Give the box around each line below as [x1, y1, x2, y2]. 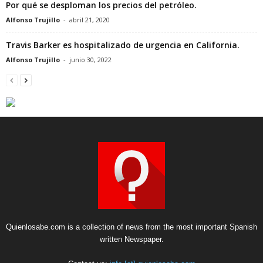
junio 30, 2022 [69, 55, 112, 64]
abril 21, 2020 [69, 15, 110, 24]
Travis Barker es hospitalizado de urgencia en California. [6, 39, 240, 50]
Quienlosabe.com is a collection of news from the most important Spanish [6, 222, 257, 231]
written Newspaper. [99, 234, 164, 244]
